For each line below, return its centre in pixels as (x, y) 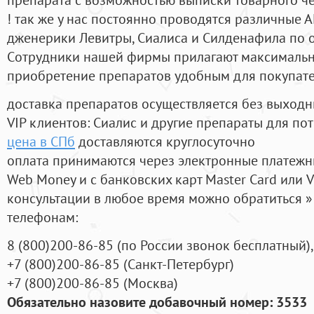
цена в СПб (41, 142)
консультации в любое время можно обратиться (156, 198)
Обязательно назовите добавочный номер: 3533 (157, 302)
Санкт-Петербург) (181, 264)
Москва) (153, 283)
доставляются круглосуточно (165, 142)
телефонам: (42, 217)
